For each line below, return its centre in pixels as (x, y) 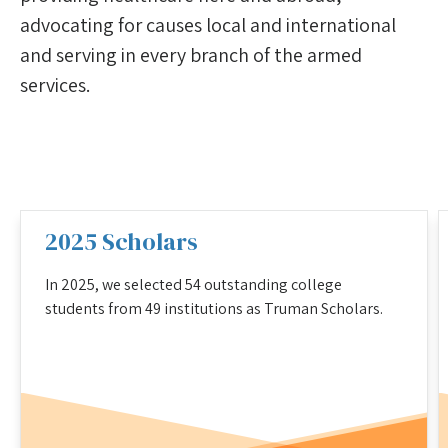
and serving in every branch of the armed (191, 54)
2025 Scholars (121, 241)
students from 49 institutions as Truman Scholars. (214, 308)
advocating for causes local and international (208, 24)
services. (55, 84)
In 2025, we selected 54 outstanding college (193, 284)
